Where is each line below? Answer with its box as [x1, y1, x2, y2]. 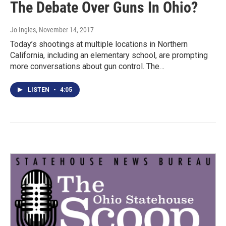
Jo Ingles [10, 26, 36, 34]
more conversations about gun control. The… [10, 62, 164, 72]
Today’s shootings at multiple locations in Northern [10, 39, 188, 49]
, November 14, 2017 [36, 26, 94, 34]
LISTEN [28, 86, 51, 94]
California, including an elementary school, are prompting [10, 50, 208, 61]
